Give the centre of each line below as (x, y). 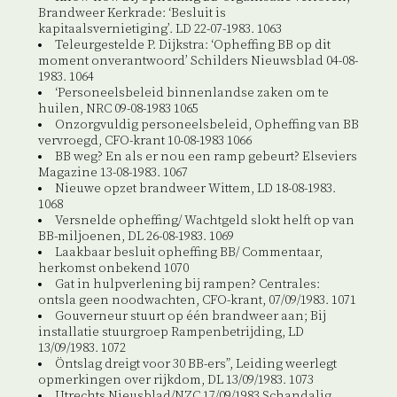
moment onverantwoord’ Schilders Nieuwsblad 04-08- (198, 62)
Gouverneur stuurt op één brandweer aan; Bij (190, 317)
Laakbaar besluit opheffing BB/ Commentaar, (188, 253)
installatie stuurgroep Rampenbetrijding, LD (171, 333)
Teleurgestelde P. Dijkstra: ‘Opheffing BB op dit (192, 46)
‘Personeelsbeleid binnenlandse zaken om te (191, 93)
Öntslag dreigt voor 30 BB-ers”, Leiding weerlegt (195, 365)
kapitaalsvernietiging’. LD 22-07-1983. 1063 (160, 30)
